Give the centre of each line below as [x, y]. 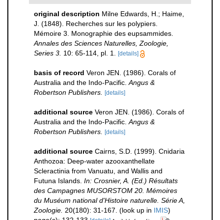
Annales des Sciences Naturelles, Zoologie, [101, 43]
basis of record [59, 73]
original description [67, 14]
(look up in [136, 210]
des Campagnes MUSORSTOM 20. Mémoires [106, 191]
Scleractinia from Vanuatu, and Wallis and [98, 171]
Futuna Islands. [59, 181]
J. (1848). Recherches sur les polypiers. [96, 24]
